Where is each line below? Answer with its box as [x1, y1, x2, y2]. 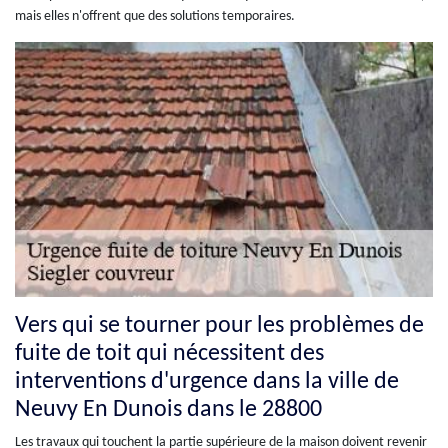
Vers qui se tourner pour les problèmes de [15, 313, 424, 338]
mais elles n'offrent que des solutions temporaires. [15, 9, 295, 25]
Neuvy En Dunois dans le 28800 [15, 397, 322, 422]
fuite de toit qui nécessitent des [15, 341, 324, 366]
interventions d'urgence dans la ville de [15, 369, 399, 394]
